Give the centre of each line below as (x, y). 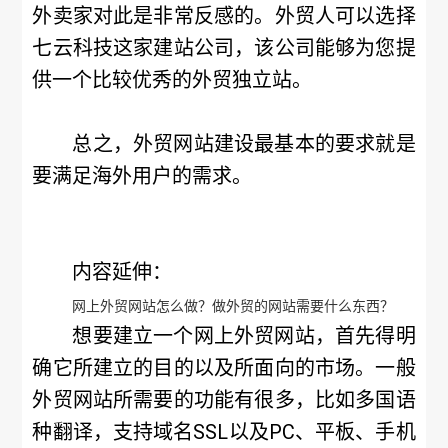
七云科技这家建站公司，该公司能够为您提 (224, 48)
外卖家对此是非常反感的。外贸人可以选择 (224, 16)
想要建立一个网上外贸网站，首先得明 (244, 336)
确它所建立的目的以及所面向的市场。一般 (224, 368)
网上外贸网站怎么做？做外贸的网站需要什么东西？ (233, 306)
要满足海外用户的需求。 (142, 176)
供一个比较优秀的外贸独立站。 (172, 80)
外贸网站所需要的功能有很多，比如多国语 (224, 400)
